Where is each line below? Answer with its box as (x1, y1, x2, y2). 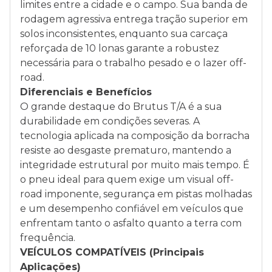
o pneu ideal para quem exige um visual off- (20, 174, 234, 185)
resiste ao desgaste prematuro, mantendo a (20, 144, 231, 156)
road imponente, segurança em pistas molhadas (20, 188, 252, 200)
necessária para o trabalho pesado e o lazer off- (20, 57, 246, 69)
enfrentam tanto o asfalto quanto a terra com (20, 217, 242, 229)
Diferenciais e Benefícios (20, 86, 152, 98)
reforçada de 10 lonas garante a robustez (20, 42, 219, 54)
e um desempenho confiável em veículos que (20, 203, 243, 214)
